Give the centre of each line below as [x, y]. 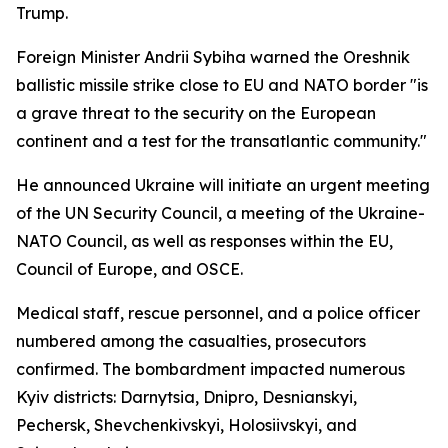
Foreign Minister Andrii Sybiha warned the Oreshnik [213, 57]
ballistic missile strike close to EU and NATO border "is [222, 85]
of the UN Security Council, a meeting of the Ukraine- [220, 213]
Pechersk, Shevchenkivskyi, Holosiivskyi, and [186, 425]
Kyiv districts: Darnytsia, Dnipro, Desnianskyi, [186, 397]
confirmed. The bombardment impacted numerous [210, 369]
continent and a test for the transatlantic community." [221, 141]
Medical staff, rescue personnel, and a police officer [218, 313]
